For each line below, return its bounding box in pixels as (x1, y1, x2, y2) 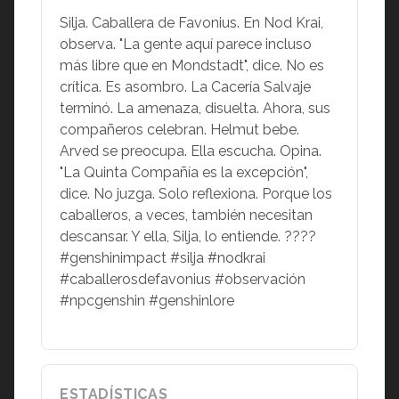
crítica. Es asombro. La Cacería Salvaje (60, 78, 311, 95)
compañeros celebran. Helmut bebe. (60, 121, 299, 138)
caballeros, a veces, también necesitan (60, 207, 313, 224)
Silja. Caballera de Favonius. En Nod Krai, (60, 14, 323, 31)
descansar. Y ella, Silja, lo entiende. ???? (60, 228, 316, 245)
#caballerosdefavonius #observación (60, 271, 305, 288)
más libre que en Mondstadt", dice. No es (60, 57, 324, 74)
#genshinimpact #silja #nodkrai (60, 249, 265, 266)
